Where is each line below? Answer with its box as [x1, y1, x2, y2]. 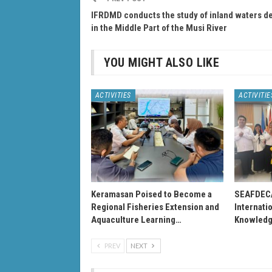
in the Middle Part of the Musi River [90, 22, 227, 33]
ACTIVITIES [95, 90, 131, 100]
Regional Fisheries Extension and [90, 201, 219, 212]
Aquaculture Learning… [90, 214, 182, 225]
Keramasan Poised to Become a [90, 188, 212, 200]
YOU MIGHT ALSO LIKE [103, 55, 220, 70]
